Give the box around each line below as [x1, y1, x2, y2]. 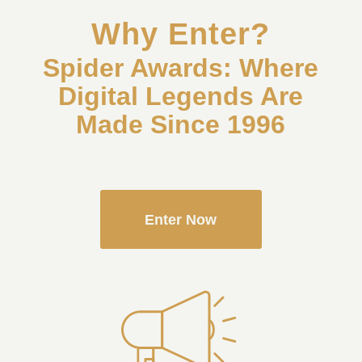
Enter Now [145, 212, 217, 229]
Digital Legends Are [58, 82, 304, 112]
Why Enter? [91, 15, 271, 51]
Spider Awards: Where [43, 53, 319, 83]
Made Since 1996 [76, 110, 286, 140]
